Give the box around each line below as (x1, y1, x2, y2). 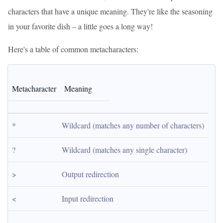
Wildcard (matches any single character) (62, 144, 187, 155)
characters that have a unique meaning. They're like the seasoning (8, 6, 213, 16)
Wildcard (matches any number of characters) (62, 120, 204, 130)
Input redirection (62, 193, 113, 204)
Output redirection (62, 169, 119, 179)
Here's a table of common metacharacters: (8, 44, 138, 54)
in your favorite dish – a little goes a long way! (8, 21, 153, 31)
